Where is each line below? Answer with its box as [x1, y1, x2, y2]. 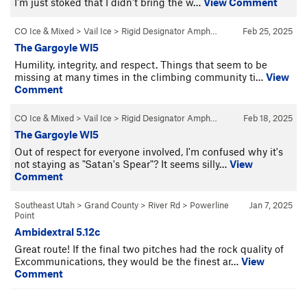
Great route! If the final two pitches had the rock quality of [14, 242, 284, 255]
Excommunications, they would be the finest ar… [14, 254, 241, 267]
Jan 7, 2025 [249, 199, 293, 210]
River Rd [148, 199, 180, 210]
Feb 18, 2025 [243, 112, 293, 123]
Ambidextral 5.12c [14, 225, 100, 238]
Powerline [190, 199, 229, 210]
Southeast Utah [14, 199, 75, 210]
